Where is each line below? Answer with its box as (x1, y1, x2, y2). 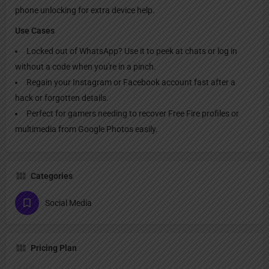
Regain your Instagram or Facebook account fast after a (26, 77, 235, 87)
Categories (31, 171, 73, 181)
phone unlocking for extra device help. (15, 5, 155, 15)
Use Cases (15, 25, 55, 35)
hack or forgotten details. (15, 92, 109, 103)
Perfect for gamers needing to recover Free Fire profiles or (26, 108, 239, 118)
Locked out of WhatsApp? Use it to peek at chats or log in (26, 46, 237, 56)
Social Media (45, 198, 92, 208)
